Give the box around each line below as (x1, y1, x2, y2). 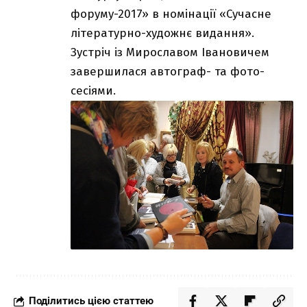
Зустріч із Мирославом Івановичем (71, 45, 269, 60)
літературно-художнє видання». (71, 26, 254, 41)
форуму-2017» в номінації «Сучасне (71, 7, 271, 22)
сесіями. (71, 84, 116, 99)
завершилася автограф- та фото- (71, 64, 265, 79)
